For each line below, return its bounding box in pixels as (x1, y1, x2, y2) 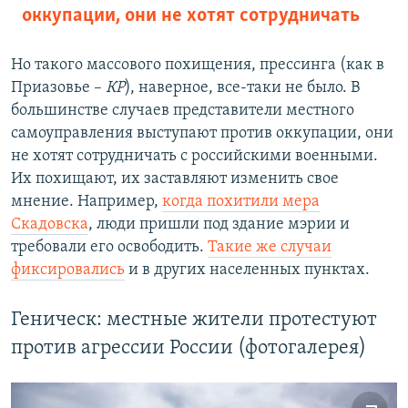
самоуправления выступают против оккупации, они (11, 124, 393, 142)
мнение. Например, (11, 192, 162, 210)
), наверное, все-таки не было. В (125, 78, 360, 97)
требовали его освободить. (11, 238, 208, 256)
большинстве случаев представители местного (11, 101, 354, 119)
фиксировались (11, 260, 125, 279)
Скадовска (11, 215, 88, 233)
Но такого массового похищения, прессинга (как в (11, 56, 384, 74)
